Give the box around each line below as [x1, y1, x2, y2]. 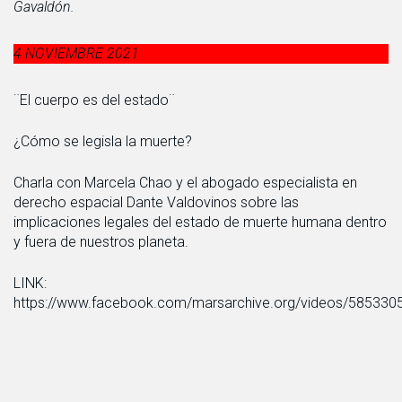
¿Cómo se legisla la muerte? [13, 132, 192, 150]
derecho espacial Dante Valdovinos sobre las [13, 193, 299, 211]
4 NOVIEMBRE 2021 [13, 44, 139, 62]
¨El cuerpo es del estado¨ [13, 91, 175, 109]
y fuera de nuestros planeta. [13, 232, 188, 250]
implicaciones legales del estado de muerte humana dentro [13, 213, 387, 231]
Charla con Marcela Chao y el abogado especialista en [13, 173, 357, 191]
